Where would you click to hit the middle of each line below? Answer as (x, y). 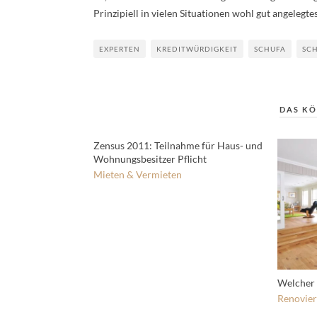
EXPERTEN (120, 49)
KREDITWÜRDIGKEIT (197, 49)
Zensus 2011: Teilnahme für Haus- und (178, 146)
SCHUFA (270, 49)
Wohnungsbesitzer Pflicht (150, 159)
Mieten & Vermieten (138, 175)
